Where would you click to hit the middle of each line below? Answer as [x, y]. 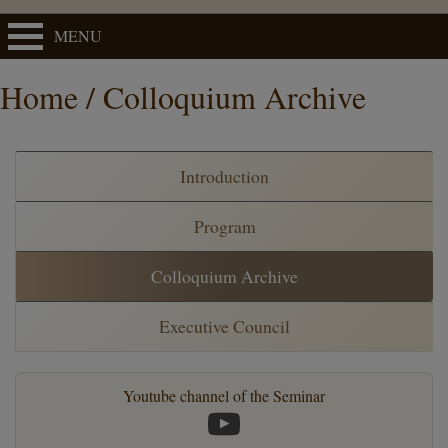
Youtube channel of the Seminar [224, 395]
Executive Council [224, 325]
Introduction [224, 175]
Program [224, 225]
